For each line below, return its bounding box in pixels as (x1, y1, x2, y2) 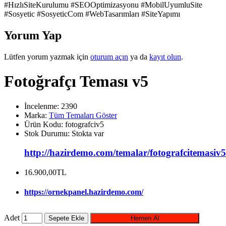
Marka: (24, 110, 49, 120)
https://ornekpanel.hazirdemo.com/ (24, 188, 143, 197)
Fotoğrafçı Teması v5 (4, 72, 148, 91)
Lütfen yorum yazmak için (4, 52, 90, 61)
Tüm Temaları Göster (49, 110, 117, 120)
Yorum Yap (4, 28, 62, 42)
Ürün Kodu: (24, 120, 65, 129)
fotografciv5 (65, 120, 104, 129)
